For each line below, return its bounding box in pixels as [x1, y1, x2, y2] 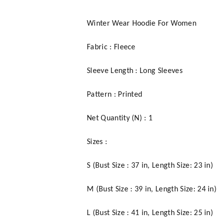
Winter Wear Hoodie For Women [87, 19, 196, 28]
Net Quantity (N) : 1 [87, 114, 153, 122]
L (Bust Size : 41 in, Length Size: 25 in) [87, 209, 214, 217]
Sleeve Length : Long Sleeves [87, 67, 183, 75]
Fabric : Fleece [87, 43, 136, 51]
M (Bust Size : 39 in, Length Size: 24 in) [87, 185, 217, 193]
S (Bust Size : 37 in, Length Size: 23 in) [87, 161, 214, 170]
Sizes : [87, 138, 108, 146]
